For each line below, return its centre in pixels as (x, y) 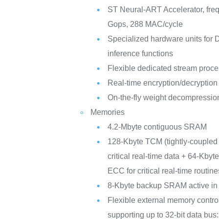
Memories (108, 112)
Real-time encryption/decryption (163, 83)
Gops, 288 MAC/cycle (145, 24)
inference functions (141, 54)
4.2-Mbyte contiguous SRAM (157, 127)
